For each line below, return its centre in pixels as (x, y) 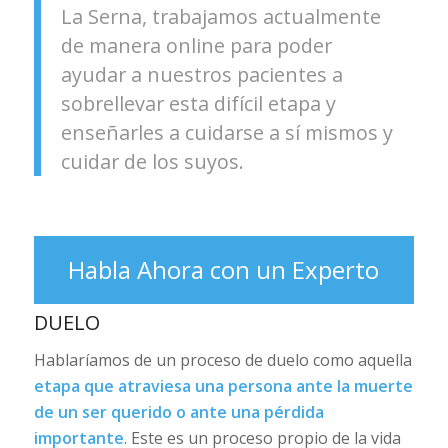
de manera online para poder (196, 46)
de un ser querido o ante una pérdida (178, 412)
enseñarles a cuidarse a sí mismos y (226, 133)
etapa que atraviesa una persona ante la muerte (223, 386)
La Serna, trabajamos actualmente (220, 17)
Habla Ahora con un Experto (224, 269)
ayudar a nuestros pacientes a (201, 75)
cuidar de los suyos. (152, 162)
